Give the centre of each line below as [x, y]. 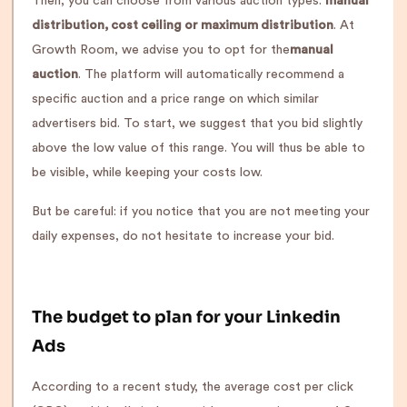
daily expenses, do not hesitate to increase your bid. [183, 236]
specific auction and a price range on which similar [175, 99]
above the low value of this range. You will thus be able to [199, 148]
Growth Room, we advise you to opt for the [161, 50]
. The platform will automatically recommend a [211, 74]
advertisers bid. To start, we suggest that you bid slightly [197, 124]
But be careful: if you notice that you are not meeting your [201, 212]
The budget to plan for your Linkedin [186, 317]
